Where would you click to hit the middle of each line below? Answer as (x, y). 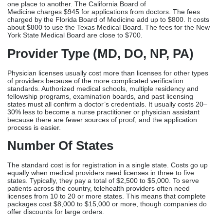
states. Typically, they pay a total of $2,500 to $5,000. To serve (103, 76)
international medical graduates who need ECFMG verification (103, 160)
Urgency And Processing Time (98, 202)
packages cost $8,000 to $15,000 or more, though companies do (107, 100)
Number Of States (60, 41)
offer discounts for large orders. (57, 107)
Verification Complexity (77, 125)
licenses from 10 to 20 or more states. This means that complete (107, 92)
